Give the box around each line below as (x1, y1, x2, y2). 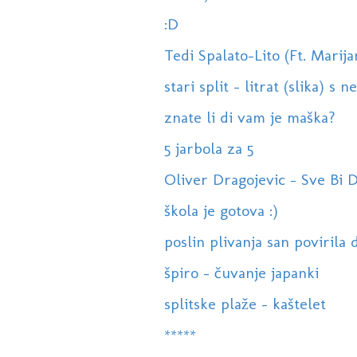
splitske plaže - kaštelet (163, 294, 326, 314)
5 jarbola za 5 (163, 139, 253, 159)
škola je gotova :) (163, 201, 278, 221)
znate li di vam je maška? (163, 108, 335, 127)
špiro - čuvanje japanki (163, 263, 319, 283)
